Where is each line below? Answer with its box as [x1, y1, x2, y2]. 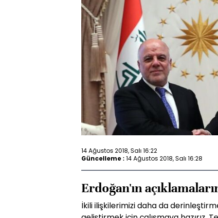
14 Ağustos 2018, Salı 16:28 [126, 154, 202, 163]
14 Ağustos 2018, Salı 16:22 [81, 146, 157, 155]
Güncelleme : [81, 154, 125, 163]
